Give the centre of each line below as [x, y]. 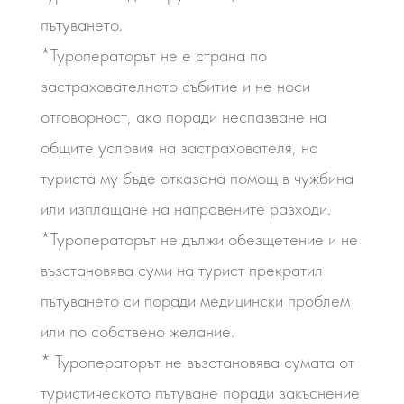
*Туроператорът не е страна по [153, 55]
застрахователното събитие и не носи [175, 86]
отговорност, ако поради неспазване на [183, 116]
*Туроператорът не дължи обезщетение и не [199, 239]
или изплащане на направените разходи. [185, 208]
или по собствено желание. [137, 331]
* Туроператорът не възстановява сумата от [197, 362]
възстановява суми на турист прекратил [181, 270]
